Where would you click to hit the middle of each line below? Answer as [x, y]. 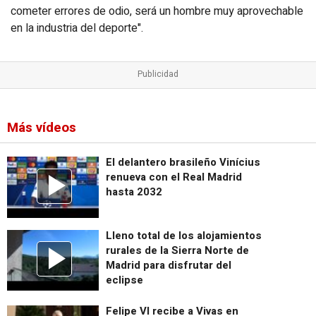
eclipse [124, 280]
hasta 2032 [134, 192]
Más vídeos [41, 128]
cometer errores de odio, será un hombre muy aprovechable [157, 11]
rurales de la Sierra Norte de [177, 250]
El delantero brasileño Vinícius [183, 163]
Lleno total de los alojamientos [184, 235]
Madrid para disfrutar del [169, 265]
